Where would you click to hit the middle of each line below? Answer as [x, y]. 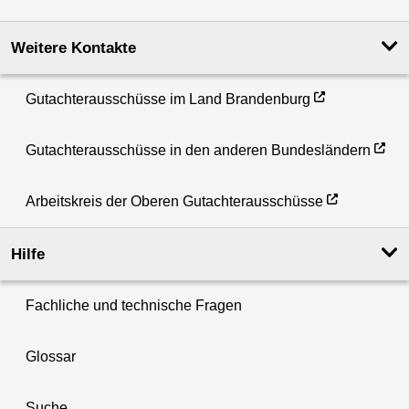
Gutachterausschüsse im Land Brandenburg [168, 99]
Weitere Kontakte [73, 47]
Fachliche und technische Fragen [134, 305]
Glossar [51, 356]
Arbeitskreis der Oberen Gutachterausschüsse [174, 201]
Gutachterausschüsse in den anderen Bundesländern [198, 150]
